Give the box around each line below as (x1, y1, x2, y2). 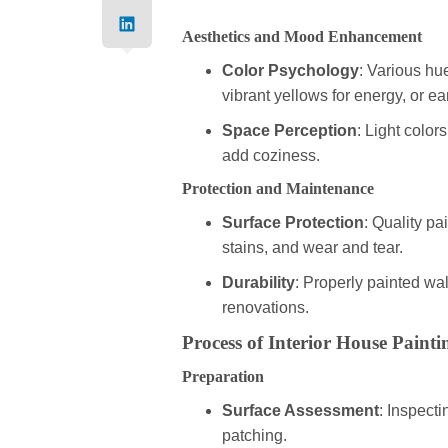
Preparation (182, 368, 264, 386)
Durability (222, 274, 295, 292)
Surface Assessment (222, 402, 379, 420)
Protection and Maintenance (182, 180, 374, 198)
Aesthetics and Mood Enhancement (182, 28, 422, 46)
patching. (222, 427, 287, 445)
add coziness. (222, 147, 320, 165)
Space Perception (222, 122, 357, 140)
